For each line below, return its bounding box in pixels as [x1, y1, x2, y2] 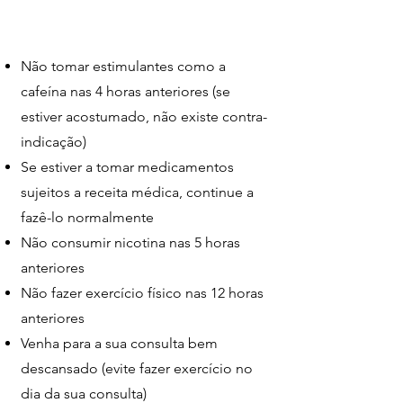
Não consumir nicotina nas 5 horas [21, 234, 240, 251]
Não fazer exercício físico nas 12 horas [21, 284, 264, 301]
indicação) [21, 133, 86, 150]
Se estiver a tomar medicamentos [21, 158, 234, 175]
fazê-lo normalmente [21, 209, 154, 226]
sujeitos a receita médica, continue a [21, 184, 254, 201]
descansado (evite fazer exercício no [21, 360, 253, 377]
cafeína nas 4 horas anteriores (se [21, 83, 230, 100]
